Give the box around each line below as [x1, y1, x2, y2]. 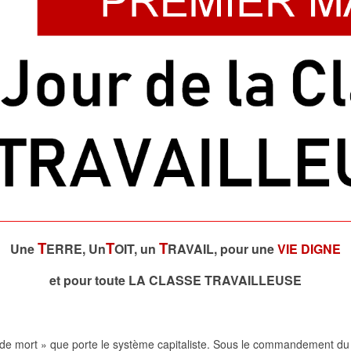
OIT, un [114, 240, 159, 259]
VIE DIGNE [277, 240, 341, 259]
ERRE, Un [46, 240, 106, 259]
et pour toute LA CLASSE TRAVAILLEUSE [49, 271, 302, 290]
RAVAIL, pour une [168, 240, 277, 259]
